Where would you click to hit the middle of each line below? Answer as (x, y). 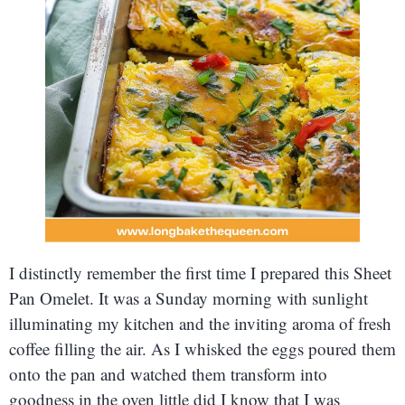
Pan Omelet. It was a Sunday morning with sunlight (188, 297)
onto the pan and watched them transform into (168, 373)
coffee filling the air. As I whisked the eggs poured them (202, 348)
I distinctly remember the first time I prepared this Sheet (200, 272)
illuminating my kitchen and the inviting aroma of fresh (200, 323)
